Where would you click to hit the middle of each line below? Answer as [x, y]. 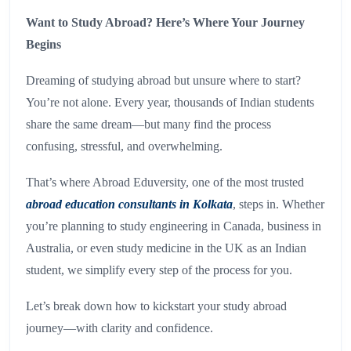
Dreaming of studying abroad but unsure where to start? [163, 81]
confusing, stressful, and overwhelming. [124, 147]
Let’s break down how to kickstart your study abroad [156, 306]
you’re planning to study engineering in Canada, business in [174, 226]
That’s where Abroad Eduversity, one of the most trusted [165, 183]
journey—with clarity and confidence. [119, 328]
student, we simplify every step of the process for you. [159, 270]
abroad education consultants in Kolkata [129, 204]
